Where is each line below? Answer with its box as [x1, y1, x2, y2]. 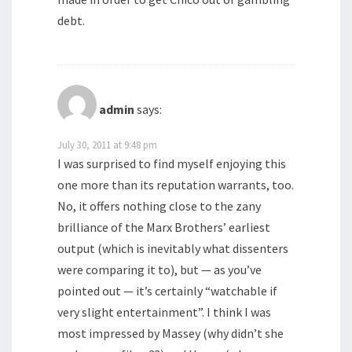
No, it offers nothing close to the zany [57, 198, 261, 214]
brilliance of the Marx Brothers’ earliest [57, 219, 270, 236]
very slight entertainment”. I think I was [57, 304, 271, 321]
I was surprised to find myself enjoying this [57, 156, 286, 172]
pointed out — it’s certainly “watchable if [57, 283, 277, 299]
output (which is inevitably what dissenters [57, 240, 288, 257]
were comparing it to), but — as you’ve [57, 262, 262, 278]
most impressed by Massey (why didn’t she [57, 325, 284, 342]
